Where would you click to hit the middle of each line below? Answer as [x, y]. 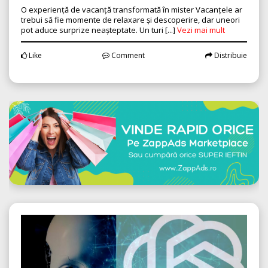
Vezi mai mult [201, 30]
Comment [127, 56]
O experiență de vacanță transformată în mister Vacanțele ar [132, 10]
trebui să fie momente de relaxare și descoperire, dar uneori [130, 20]
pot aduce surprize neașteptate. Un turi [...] [99, 30]
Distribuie [230, 56]
